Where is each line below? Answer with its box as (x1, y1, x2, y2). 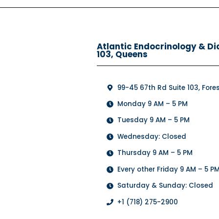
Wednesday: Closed (117, 131, 187, 141)
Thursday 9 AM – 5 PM (117, 148, 193, 158)
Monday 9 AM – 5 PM (117, 99, 188, 109)
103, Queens (97, 48, 148, 60)
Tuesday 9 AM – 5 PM (117, 115, 190, 125)
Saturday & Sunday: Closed (117, 181, 214, 191)
